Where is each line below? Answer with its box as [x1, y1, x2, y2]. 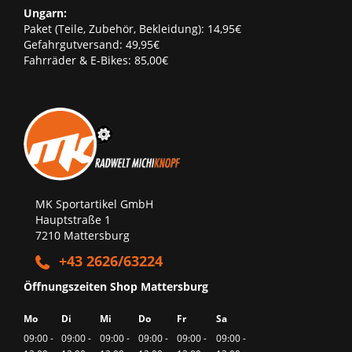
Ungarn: [24, 5, 67, 20]
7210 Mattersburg [35, 227, 130, 243]
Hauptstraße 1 [35, 211, 111, 227]
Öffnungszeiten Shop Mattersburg [24, 278, 208, 294]
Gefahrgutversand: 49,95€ [24, 36, 159, 52]
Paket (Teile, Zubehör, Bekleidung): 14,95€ [24, 20, 241, 36]
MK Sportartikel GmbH [35, 196, 153, 211]
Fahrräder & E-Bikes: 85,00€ [24, 52, 168, 68]
